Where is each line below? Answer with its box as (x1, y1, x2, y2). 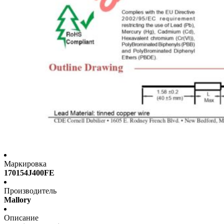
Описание (4, 213, 38, 222)
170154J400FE (4, 168, 54, 177)
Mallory (4, 195, 31, 204)
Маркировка (4, 159, 46, 168)
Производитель (4, 186, 56, 195)
